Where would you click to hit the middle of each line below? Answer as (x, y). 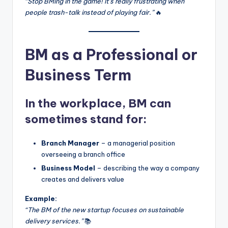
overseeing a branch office (83, 154)
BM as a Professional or (111, 55)
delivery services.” (54, 221)
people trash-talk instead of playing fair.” (89, 12)
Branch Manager (70, 143)
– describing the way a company (147, 168)
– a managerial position (137, 143)
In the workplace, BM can (98, 104)
